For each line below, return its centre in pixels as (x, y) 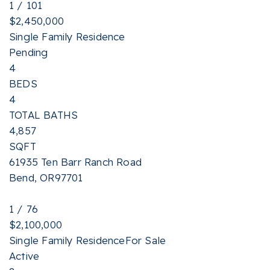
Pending (29, 52)
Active (24, 256)
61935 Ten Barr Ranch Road (75, 162)
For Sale (146, 240)
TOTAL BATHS (44, 115)
